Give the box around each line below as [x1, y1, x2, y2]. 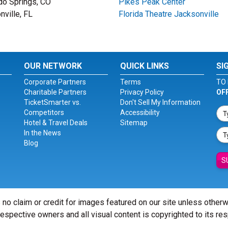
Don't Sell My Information [120, 98, 201, 106]
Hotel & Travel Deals [24, 119, 88, 127]
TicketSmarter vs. [24, 98, 81, 106]
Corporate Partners [24, 78, 87, 86]
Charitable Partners [24, 88, 87, 96]
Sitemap [120, 119, 148, 127]
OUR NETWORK [24, 61, 82, 71]
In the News [24, 129, 62, 137]
